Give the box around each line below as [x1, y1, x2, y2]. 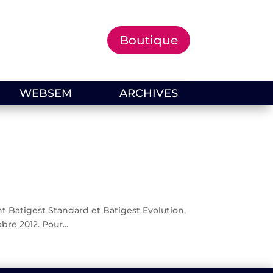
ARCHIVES [119, 86, 178, 100]
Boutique [119, 33, 178, 48]
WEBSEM [19, 86, 73, 100]
